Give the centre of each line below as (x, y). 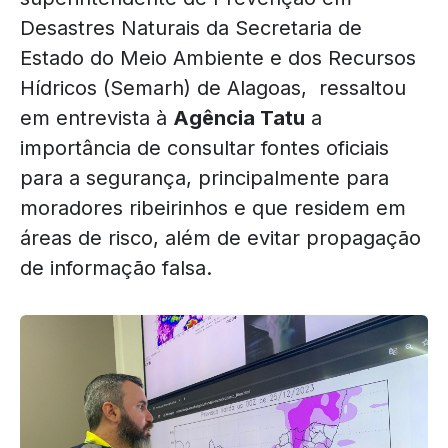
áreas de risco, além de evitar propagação (220, 237)
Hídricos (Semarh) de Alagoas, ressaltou (213, 87)
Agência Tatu (239, 117)
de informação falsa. (116, 267)
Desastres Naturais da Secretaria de (191, 27)
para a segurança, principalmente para (204, 177)
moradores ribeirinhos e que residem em (213, 207)
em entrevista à (96, 117)
